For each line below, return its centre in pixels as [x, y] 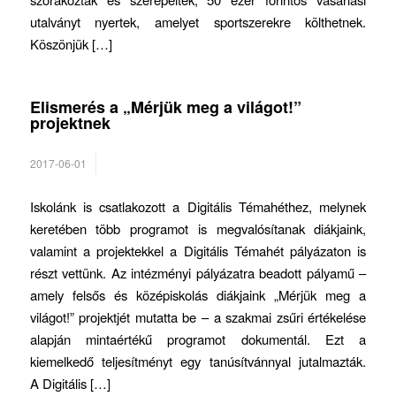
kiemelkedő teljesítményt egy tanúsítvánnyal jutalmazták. [198, 361]
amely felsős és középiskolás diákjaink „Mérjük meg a [198, 294]
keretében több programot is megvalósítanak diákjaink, [198, 228]
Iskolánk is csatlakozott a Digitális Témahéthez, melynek [198, 206]
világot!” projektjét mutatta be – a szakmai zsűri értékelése [198, 316]
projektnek [70, 122]
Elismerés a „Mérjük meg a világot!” [165, 107]
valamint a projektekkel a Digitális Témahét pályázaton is [198, 250]
